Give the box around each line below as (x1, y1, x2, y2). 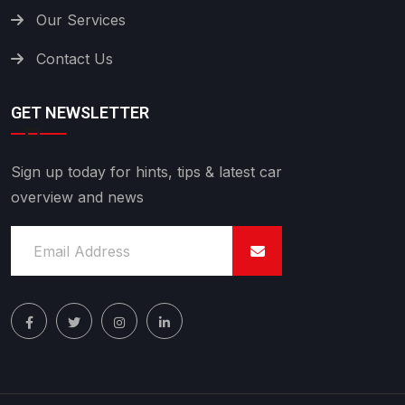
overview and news (11, 188, 144, 207)
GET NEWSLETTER (11, 103, 149, 123)
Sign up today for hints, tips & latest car (11, 163, 282, 182)
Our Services (36, 11, 126, 30)
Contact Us (36, 50, 113, 69)
